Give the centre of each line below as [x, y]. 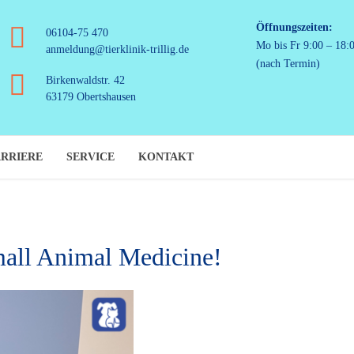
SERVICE [90, 157]
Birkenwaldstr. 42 [85, 80]
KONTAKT [166, 157]
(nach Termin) [288, 64]
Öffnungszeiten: [294, 27]
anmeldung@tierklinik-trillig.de [117, 49]
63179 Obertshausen [91, 97]
